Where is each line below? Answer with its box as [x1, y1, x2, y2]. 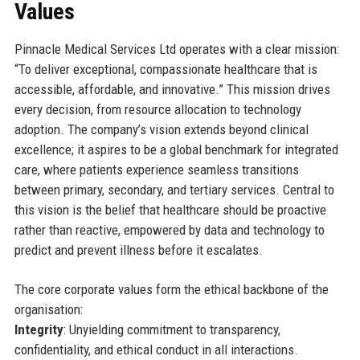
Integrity [14, 321, 63, 337]
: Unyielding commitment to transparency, [63, 321, 280, 337]
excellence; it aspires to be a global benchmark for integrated [14, 141, 338, 157]
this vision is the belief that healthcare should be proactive [14, 201, 326, 218]
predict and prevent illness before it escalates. [14, 241, 263, 258]
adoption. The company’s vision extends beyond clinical [14, 121, 309, 137]
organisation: [14, 301, 83, 317]
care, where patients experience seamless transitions [14, 161, 299, 178]
